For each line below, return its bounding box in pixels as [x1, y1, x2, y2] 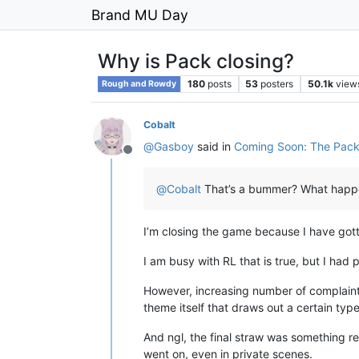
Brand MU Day [91, 6, 188, 23]
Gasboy [154, 139, 194, 153]
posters [260, 78, 294, 90]
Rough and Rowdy [102, 79, 176, 89]
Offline [127, 150, 167, 166]
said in [194, 139, 234, 153]
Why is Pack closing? [98, 49, 294, 73]
